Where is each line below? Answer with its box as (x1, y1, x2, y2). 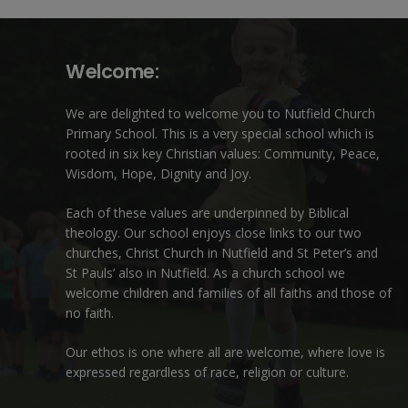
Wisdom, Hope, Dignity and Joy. (66, 164, 251, 182)
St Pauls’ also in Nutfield (66, 263, 207, 281)
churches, (66, 243, 126, 261)
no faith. (66, 303, 114, 321)
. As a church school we (207, 263, 345, 281)
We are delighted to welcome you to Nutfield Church (66, 104, 375, 122)
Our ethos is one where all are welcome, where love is (66, 342, 385, 361)
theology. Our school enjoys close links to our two (66, 223, 362, 241)
